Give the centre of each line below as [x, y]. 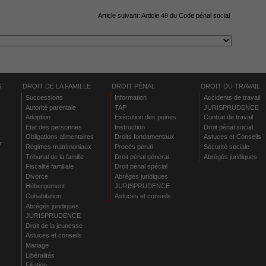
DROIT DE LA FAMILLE [57, 86]
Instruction [129, 127]
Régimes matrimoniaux [58, 147]
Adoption [38, 117]
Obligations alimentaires [59, 137]
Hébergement [45, 186]
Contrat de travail [228, 117]
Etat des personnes [53, 127]
